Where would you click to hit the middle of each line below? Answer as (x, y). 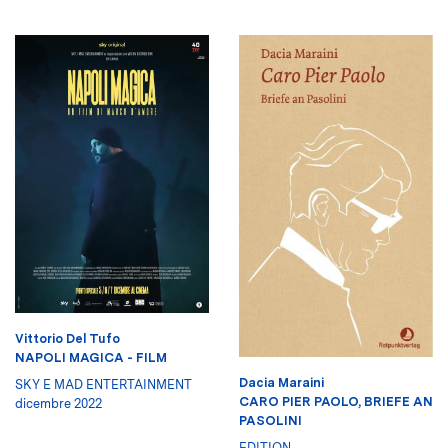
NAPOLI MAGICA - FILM (91, 357)
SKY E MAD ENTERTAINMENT (103, 384)
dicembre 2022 (58, 403)
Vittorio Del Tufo (67, 338)
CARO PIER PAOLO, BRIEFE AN (336, 401)
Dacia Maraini (281, 382)
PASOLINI (270, 420)
